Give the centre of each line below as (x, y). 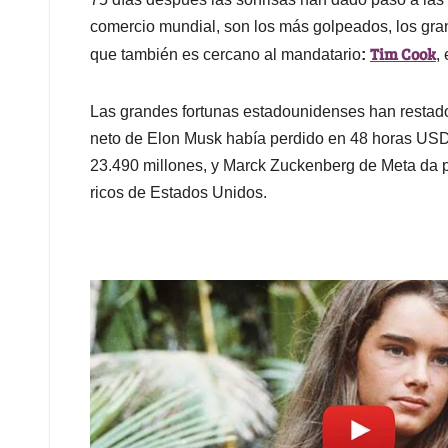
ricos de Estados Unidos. (178, 193)
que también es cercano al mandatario (225, 55)
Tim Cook (403, 54)
